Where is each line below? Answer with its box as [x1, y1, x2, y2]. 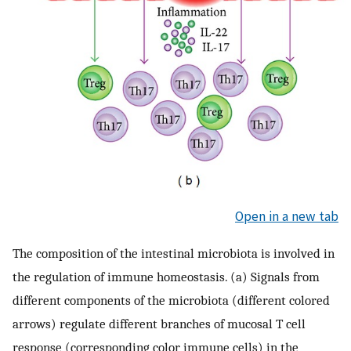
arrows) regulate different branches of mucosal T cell [13, 316, 306, 332]
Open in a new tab [235, 207, 338, 225]
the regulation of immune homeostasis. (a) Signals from [13, 269, 320, 285]
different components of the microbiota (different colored [13, 292, 330, 309]
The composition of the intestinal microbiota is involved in [13, 245, 335, 262]
